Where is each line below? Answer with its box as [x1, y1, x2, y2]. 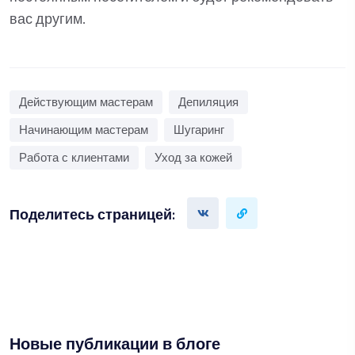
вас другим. [10, 9, 86, 32]
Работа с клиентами [19, 149, 129, 168]
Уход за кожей [155, 149, 232, 168]
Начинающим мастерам [19, 121, 148, 140]
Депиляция [178, 94, 239, 113]
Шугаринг [174, 121, 224, 140]
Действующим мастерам [19, 94, 153, 113]
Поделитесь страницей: [10, 204, 175, 227]
